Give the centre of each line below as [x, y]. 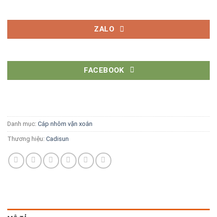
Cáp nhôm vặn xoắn [65, 124]
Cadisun [57, 139]
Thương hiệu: [27, 139]
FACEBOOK [104, 70]
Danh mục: [23, 124]
